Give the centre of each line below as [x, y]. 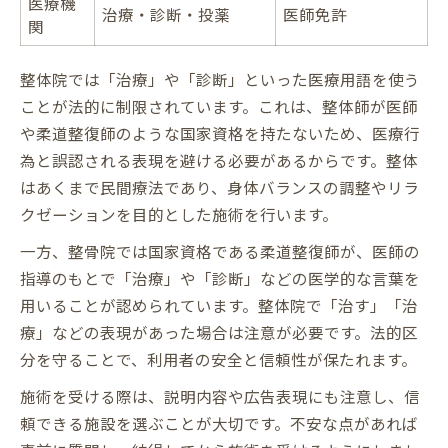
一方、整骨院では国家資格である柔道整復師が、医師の [220, 250]
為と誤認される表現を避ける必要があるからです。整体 [219, 159]
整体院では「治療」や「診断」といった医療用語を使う [220, 78]
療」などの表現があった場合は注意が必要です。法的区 [219, 331]
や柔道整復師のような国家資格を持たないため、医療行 [220, 132]
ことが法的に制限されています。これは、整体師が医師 [219, 105]
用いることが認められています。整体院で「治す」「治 [219, 304]
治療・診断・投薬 [166, 13]
